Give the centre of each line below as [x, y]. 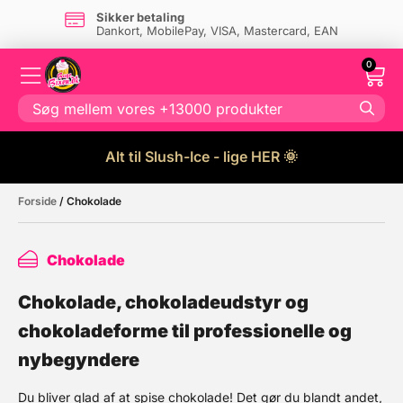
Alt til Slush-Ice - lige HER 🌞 [201, 157]
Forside [37, 201]
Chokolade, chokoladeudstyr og [163, 302]
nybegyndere [79, 360]
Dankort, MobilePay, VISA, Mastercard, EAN [217, 31]
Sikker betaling [140, 17]
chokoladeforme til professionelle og [185, 331]
